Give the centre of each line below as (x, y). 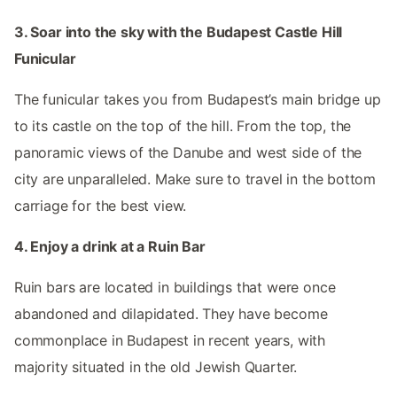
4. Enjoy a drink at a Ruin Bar (110, 247)
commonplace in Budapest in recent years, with (170, 341)
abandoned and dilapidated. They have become (171, 314)
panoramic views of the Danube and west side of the (188, 153)
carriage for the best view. (101, 206)
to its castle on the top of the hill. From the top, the (183, 126)
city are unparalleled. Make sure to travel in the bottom (195, 179)
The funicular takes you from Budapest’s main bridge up (198, 100)
